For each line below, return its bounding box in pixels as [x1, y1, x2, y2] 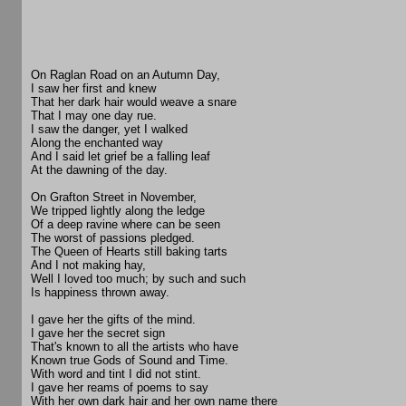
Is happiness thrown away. [31, 285, 169, 300]
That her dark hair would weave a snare [31, 95, 237, 110]
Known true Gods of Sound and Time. [31, 353, 228, 368]
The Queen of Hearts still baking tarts [31, 245, 227, 259]
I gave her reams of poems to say [31, 381, 208, 395]
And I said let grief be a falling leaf [31, 150, 210, 164]
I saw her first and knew [31, 82, 156, 96]
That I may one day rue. [31, 109, 157, 123]
